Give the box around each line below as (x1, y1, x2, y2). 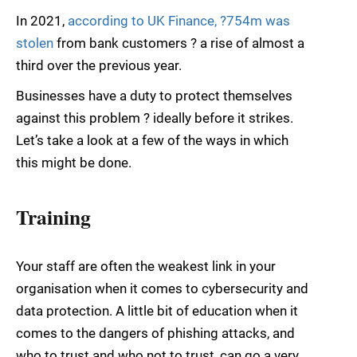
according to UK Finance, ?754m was (68, 13, 290, 29)
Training (16, 201, 91, 232)
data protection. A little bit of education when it (16, 302, 298, 319)
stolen (16, 35, 53, 52)
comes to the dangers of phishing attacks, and (16, 324, 295, 341)
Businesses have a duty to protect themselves (16, 88, 292, 104)
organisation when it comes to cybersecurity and (16, 280, 308, 296)
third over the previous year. (16, 57, 182, 74)
